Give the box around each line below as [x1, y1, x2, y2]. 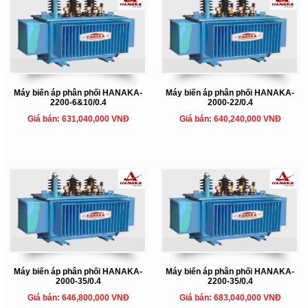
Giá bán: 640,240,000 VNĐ [179, 114, 281, 124]
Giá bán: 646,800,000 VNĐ [27, 293, 129, 303]
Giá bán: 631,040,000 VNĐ [27, 114, 129, 124]
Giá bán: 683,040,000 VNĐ [179, 293, 281, 303]
